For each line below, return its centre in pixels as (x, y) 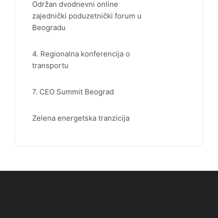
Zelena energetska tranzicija (81, 118)
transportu (50, 65)
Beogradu (49, 27)
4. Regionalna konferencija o (81, 54)
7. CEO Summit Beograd (73, 91)
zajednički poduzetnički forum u (87, 16)
